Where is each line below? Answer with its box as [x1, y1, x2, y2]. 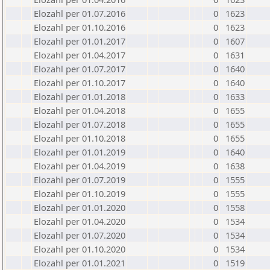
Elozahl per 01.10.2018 [34, 132, 125, 144]
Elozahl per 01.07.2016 [34, 7, 125, 19]
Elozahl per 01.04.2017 [34, 49, 125, 61]
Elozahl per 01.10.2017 [34, 77, 125, 89]
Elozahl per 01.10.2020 [34, 243, 125, 255]
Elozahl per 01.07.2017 [34, 63, 125, 75]
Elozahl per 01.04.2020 [34, 215, 125, 227]
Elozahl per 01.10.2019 [34, 187, 125, 199]
